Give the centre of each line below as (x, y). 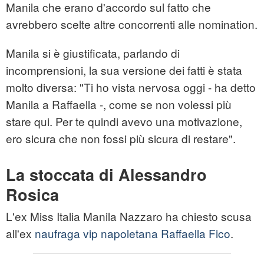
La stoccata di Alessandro (106, 175)
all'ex (20, 233)
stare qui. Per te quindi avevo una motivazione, (124, 121)
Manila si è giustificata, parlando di (93, 53)
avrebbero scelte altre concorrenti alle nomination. (132, 24)
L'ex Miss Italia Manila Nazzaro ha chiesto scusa (129, 216)
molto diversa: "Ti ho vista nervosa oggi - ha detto (131, 87)
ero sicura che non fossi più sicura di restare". (121, 138)
